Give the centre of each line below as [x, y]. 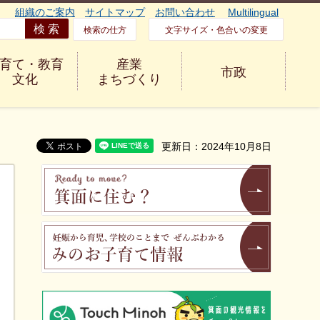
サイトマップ [115, 12]
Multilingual [253, 12]
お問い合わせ [185, 12]
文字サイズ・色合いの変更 [216, 30]
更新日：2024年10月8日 [216, 146]
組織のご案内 [45, 12]
